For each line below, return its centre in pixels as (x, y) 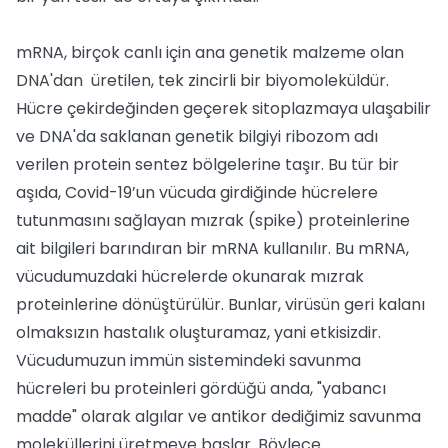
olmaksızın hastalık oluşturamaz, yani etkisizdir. (198, 332)
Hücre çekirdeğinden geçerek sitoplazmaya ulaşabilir (223, 108)
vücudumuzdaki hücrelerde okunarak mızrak (190, 276)
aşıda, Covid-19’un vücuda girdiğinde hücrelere (197, 192)
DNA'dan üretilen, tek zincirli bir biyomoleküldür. (202, 80)
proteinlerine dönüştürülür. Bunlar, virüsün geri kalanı (220, 304)
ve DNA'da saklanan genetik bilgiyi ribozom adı (197, 136)
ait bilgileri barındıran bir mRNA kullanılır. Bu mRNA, (212, 248)
